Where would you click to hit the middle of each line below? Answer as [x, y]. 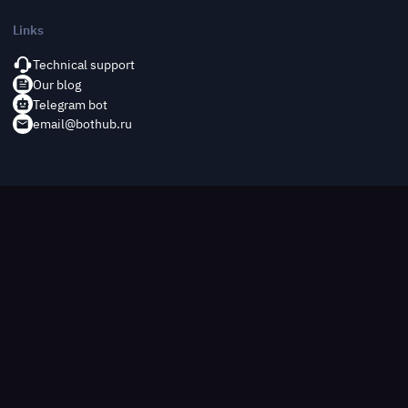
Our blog [56, 85]
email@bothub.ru [82, 124]
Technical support [83, 65]
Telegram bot [70, 104]
